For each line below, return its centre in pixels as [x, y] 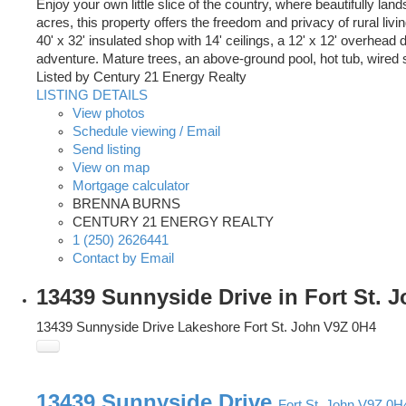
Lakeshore [209, 328]
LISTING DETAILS [92, 96]
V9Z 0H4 [350, 328]
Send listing [106, 150]
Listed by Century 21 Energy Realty [141, 77]
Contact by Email [123, 259]
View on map [111, 168]
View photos [109, 114]
